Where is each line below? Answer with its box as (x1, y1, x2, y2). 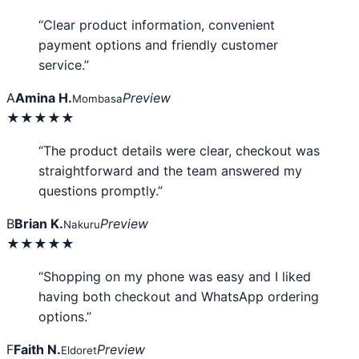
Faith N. (14, 341, 61, 357)
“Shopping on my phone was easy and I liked (38, 268, 311, 284)
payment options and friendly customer (38, 37, 278, 53)
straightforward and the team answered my (38, 163, 302, 179)
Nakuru (63, 218, 100, 231)
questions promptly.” (38, 183, 163, 199)
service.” (38, 57, 89, 73)
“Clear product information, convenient (38, 17, 275, 33)
